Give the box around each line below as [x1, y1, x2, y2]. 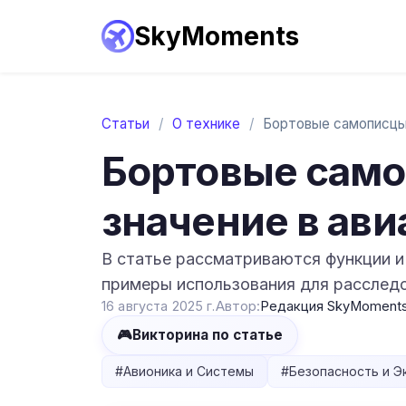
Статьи [101, 115, 150, 132]
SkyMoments [134, 21, 299, 52]
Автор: [215, 298, 260, 314]
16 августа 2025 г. [101, 298, 216, 314]
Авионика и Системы [123, 363, 254, 380]
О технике [172, 115, 240, 132]
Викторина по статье [132, 326, 283, 343]
